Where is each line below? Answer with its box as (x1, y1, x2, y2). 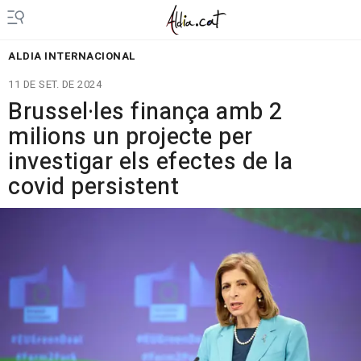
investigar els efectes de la (8, 145, 293, 179)
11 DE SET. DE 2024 (8, 77, 102, 92)
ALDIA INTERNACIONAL (8, 48, 136, 64)
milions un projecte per (8, 120, 253, 154)
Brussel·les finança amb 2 (8, 95, 283, 129)
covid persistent (8, 170, 179, 204)
